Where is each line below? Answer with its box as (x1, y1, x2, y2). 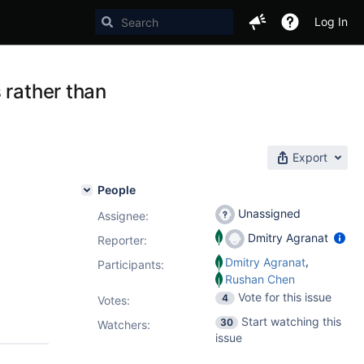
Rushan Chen (225, 272, 295, 286)
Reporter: (97, 233, 147, 247)
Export (292, 150, 327, 164)
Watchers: (97, 318, 150, 331)
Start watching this (241, 314, 341, 328)
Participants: (97, 258, 164, 271)
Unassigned (235, 206, 301, 220)
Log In (314, 15, 348, 28)
